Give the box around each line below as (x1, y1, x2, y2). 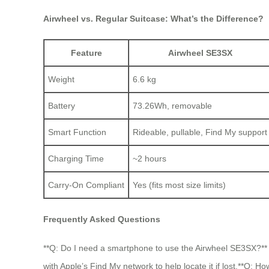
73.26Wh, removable (133, 100, 212, 110)
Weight (48, 74, 74, 84)
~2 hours (133, 153, 166, 163)
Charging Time (48, 153, 104, 163)
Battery (48, 100, 75, 110)
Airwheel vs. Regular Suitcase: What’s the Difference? (43, 14, 264, 24)
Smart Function (48, 127, 106, 137)
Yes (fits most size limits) (133, 180, 226, 190)
